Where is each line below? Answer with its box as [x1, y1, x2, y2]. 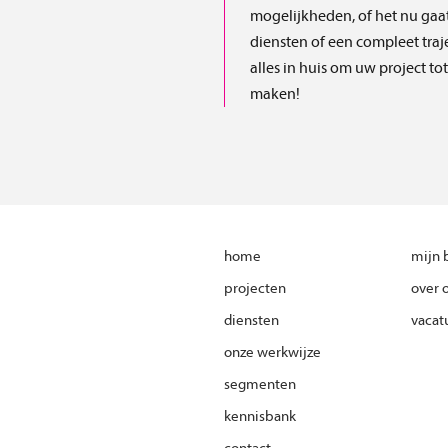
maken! [250, 85, 300, 104]
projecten [224, 280, 286, 298]
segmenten [224, 376, 296, 394]
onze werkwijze [224, 344, 321, 362]
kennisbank [224, 408, 296, 426]
